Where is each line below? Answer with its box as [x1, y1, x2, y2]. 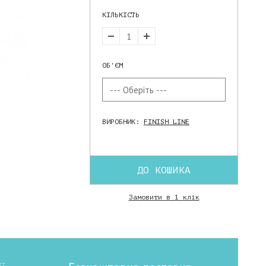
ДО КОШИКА [137, 164, 191, 176]
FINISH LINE [144, 118, 189, 126]
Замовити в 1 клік [128, 192, 199, 201]
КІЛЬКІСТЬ [102, 11, 140, 19]
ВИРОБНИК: [102, 118, 144, 126]
